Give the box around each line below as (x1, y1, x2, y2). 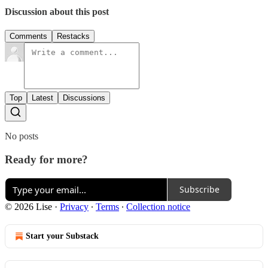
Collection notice (126, 201, 190, 212)
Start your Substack (26, 231, 99, 240)
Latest (32, 93, 53, 103)
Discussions (63, 93, 105, 103)
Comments (10, 32, 47, 41)
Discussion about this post (5, 7, 109, 17)
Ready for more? (5, 153, 88, 166)
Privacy (60, 201, 89, 212)
